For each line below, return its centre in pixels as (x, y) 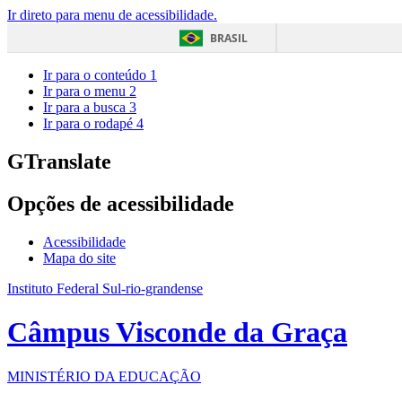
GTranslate (59, 161)
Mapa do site (79, 258)
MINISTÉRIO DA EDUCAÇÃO (104, 376)
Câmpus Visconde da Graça (177, 332)
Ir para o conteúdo (96, 75)
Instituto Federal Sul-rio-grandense (105, 288)
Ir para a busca (86, 107)
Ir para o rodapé (90, 123)
